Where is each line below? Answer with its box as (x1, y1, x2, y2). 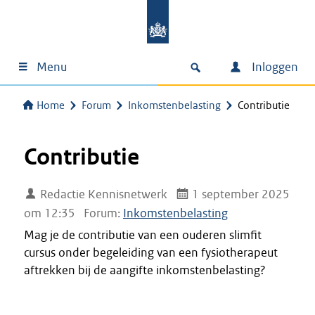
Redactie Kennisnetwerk (37, 186, 168, 202)
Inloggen (249, 59, 298, 75)
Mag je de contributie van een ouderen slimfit (24, 227, 262, 243)
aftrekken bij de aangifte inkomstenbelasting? (24, 262, 266, 278)
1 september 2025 (189, 186, 290, 202)
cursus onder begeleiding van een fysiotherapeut (24, 245, 278, 260)
